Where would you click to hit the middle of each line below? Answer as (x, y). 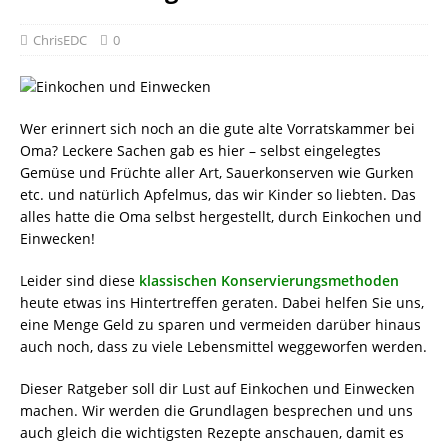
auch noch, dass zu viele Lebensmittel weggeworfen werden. (223, 346)
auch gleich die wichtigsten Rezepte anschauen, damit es (212, 432)
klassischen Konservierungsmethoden (269, 280)
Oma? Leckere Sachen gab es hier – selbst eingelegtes (200, 150)
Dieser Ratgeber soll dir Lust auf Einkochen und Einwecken (217, 388)
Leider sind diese (79, 280)
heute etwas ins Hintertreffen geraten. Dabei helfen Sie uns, (222, 302)
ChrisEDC (60, 40)
